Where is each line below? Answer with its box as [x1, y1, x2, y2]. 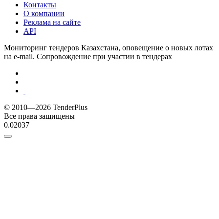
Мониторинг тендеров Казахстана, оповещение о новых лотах [4, 44, 213, 52]
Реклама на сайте [23, 18, 81, 27]
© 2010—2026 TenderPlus [4, 103, 88, 112]
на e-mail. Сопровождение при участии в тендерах [4, 52, 172, 61]
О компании [23, 9, 65, 18]
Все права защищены [4, 112, 75, 121]
